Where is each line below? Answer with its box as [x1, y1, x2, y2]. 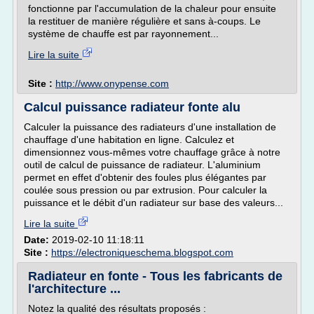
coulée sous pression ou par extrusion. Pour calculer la [24, 184, 267, 196]
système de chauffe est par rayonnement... [28, 28, 219, 39]
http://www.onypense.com [55, 78, 169, 89]
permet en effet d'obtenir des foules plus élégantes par [24, 172, 266, 183]
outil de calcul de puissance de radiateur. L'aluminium [24, 159, 261, 170]
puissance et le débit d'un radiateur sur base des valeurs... [24, 197, 283, 208]
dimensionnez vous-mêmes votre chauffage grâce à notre [24, 146, 280, 158]
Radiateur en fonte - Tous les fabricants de [28, 269, 282, 283]
